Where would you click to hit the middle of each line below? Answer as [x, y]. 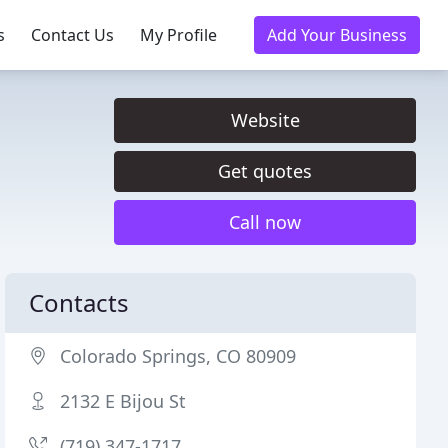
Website [265, 120]
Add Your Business [337, 35]
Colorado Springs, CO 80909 [178, 356]
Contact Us [72, 35]
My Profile [178, 35]
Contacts [79, 302]
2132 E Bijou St [123, 401]
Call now [265, 222]
